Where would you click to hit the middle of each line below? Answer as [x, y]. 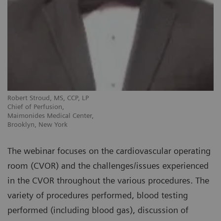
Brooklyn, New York [37, 125]
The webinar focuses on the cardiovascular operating [109, 151]
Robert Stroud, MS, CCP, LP [48, 98]
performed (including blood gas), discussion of [98, 210]
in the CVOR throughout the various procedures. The [108, 181]
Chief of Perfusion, [36, 107]
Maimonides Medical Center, [51, 116]
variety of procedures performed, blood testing [98, 195]
